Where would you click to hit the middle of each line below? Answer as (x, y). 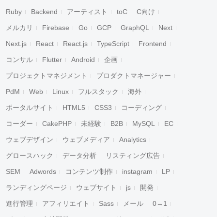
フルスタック (98, 92)
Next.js (16, 44)
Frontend (153, 44)
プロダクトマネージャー (134, 76)
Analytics (133, 139)
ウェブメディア (86, 139)
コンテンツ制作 (89, 171)
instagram (137, 171)
